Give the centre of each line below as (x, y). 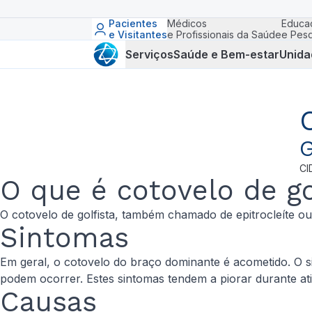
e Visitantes (138, 34)
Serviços (149, 54)
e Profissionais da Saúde (224, 34)
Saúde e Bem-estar (226, 54)
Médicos (187, 23)
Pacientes (133, 23)
